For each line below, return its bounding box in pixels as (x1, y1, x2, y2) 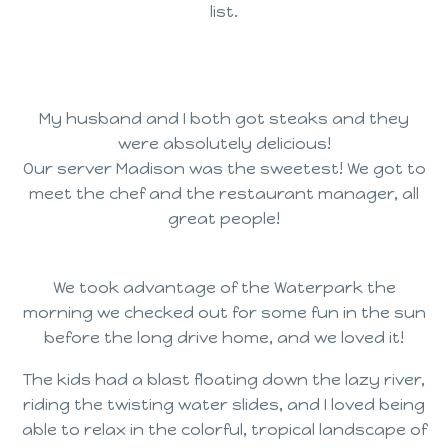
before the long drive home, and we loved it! (44, 327, 404, 347)
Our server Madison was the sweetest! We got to (22, 159, 426, 179)
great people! (168, 209, 280, 229)
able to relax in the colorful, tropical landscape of (21, 420, 427, 440)
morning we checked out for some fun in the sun (22, 302, 426, 322)
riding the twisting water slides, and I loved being (23, 395, 425, 415)
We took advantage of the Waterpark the (52, 277, 396, 297)
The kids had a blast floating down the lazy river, (23, 370, 425, 390)
